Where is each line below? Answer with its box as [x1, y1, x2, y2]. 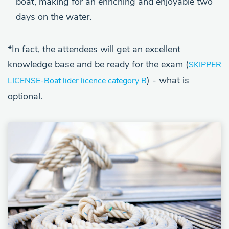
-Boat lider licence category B [40, 75, 147, 86]
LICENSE [8, 75, 40, 86]
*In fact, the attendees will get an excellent [8, 43, 180, 55]
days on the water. [16, 11, 91, 23]
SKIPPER [189, 59, 221, 71]
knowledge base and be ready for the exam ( [8, 58, 189, 71]
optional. [8, 90, 42, 102]
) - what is [147, 74, 189, 86]
